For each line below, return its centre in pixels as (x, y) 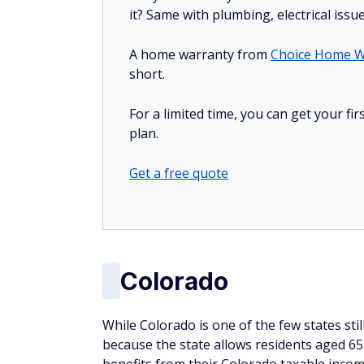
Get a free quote (179, 173)
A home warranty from (200, 54)
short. (149, 74)
